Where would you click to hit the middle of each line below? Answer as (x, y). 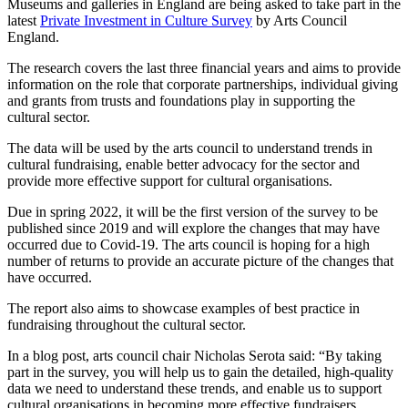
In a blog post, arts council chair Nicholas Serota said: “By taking (194, 356)
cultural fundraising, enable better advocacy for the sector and (184, 165)
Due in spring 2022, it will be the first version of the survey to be (193, 212)
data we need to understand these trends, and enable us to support (194, 389)
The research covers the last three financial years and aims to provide (204, 68)
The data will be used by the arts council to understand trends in (190, 148)
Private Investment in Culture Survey (146, 21)
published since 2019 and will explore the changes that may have (194, 229)
